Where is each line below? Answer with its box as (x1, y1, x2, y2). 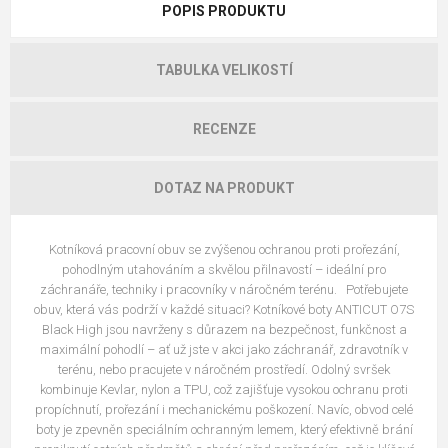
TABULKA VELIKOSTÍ (155, 62, 293, 79)
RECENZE (192, 121, 256, 138)
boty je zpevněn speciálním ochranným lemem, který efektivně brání (35, 422, 413, 438)
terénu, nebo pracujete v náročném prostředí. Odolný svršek (58, 362, 390, 378)
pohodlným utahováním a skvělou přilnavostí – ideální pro (62, 262, 386, 278)
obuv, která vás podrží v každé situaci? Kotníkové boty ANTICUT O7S (34, 302, 414, 318)
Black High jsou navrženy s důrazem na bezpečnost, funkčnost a (41, 322, 407, 338)
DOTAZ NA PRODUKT (153, 180, 295, 197)
